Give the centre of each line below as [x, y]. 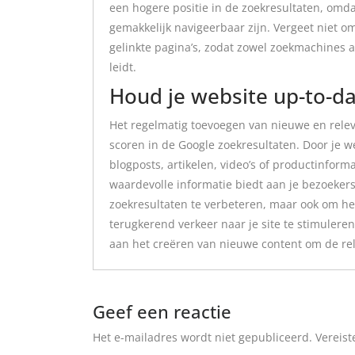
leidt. [123, 67]
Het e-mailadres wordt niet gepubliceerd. [202, 337]
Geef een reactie [162, 311]
